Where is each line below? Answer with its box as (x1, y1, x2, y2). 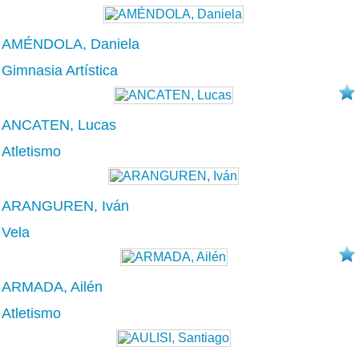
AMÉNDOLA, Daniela (2, 35, 139, 52)
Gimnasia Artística (2, 62, 118, 79)
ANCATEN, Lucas (2, 116, 116, 133)
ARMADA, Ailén (2, 278, 103, 295)
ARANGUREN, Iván (2, 197, 129, 214)
